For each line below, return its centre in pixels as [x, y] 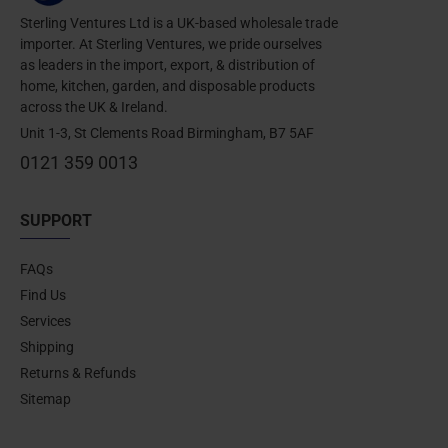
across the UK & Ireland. [94, 106]
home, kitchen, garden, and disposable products [167, 85]
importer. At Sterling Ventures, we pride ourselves [171, 43]
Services [45, 320]
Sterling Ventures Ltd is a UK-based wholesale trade [179, 22]
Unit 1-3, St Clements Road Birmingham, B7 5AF [167, 132]
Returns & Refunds [78, 372]
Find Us [43, 294]
